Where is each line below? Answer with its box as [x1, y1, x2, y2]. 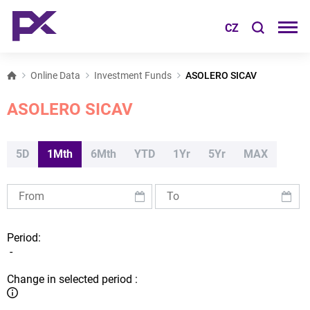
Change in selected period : [7, 273, 138, 286]
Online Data [30, 70, 80, 81]
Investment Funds [94, 70, 172, 81]
